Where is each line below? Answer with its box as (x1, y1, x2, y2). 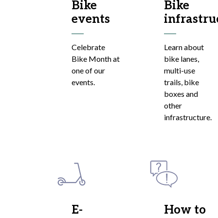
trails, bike (164, 77, 199, 87)
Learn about (164, 42, 204, 52)
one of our (72, 66, 105, 75)
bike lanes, (164, 54, 199, 63)
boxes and (164, 89, 198, 98)
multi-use (164, 66, 195, 75)
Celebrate (72, 42, 105, 52)
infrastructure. (164, 112, 212, 122)
